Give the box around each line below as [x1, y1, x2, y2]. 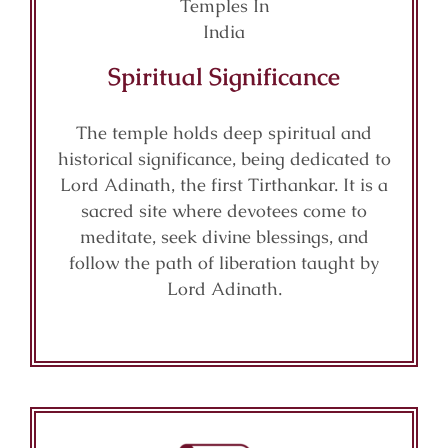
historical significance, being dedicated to [57, 147, 391, 170]
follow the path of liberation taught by [69, 251, 379, 274]
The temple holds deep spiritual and [76, 121, 372, 144]
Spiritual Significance [108, 61, 340, 92]
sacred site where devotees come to [81, 199, 367, 222]
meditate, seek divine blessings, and [79, 225, 369, 248]
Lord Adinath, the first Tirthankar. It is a [60, 173, 388, 196]
